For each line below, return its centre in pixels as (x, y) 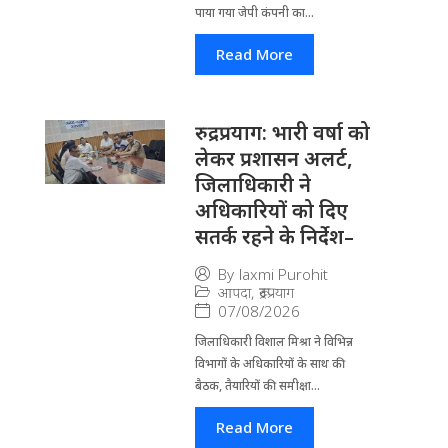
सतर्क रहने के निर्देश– (274, 236)
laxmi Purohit (283, 274)
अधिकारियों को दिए (271, 210)
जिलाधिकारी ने (252, 184)
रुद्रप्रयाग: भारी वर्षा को (282, 132)
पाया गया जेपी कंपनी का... (254, 12)
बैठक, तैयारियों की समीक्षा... (257, 385)
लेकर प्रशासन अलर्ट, (273, 158)
